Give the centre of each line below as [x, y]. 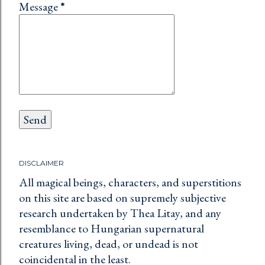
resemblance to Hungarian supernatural [112, 229]
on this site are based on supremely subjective [122, 198]
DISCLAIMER [41, 163]
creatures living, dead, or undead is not [109, 244]
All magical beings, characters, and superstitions [130, 182]
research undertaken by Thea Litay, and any [120, 213]
